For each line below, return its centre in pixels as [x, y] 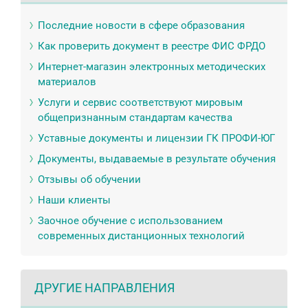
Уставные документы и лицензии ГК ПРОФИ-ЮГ [156, 138]
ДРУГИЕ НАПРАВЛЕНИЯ [104, 287]
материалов [67, 81]
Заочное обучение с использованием [130, 220]
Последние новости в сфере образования [141, 25]
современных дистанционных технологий [141, 235]
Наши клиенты [74, 200]
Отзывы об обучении [89, 179]
